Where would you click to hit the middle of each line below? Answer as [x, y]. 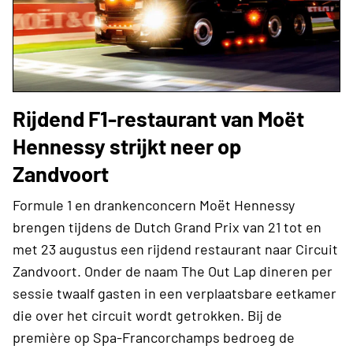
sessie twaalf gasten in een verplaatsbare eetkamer [175, 293]
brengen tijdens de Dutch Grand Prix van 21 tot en [167, 227]
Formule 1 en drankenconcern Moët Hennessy [154, 204]
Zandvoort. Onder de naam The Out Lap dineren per [173, 271]
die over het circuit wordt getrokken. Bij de [147, 315]
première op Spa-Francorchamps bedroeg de [154, 337]
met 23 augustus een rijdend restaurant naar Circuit [175, 249]
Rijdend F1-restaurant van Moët [158, 118]
